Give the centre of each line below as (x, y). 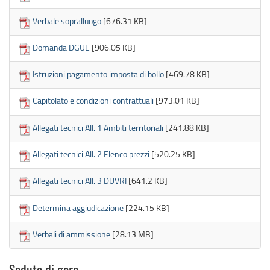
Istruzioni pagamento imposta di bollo (98, 74)
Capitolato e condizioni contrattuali (93, 101)
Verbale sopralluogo (67, 20)
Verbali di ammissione (71, 234)
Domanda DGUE (61, 47)
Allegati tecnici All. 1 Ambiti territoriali (98, 127)
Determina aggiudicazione (78, 207)
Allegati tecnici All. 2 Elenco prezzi (91, 154)
